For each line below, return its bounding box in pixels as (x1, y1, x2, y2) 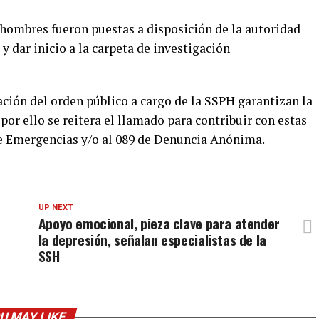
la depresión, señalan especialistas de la (38, 229, 266, 250)
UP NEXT (38, 203, 73, 212)
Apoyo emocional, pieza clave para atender (38, 213, 280, 234)
